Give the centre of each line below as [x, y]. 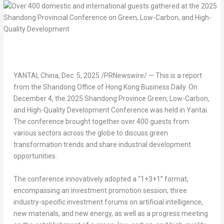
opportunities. [35, 156]
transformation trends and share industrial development [102, 145]
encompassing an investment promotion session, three [100, 190]
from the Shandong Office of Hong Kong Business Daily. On [105, 87]
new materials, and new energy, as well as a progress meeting [110, 213]
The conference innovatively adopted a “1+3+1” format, [101, 179]
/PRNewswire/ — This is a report [150, 76]
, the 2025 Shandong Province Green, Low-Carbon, [130, 99]
